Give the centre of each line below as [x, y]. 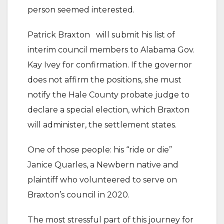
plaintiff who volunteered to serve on [102, 180]
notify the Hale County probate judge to [108, 95]
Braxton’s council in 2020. [78, 195]
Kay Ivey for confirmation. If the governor [110, 65]
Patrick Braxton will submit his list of [101, 35]
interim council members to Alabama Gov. [111, 50]
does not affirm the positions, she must [104, 80]
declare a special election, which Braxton [108, 110]
